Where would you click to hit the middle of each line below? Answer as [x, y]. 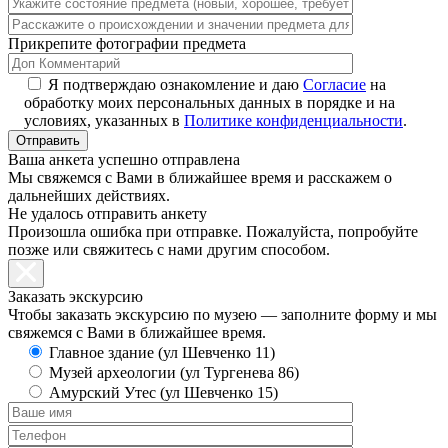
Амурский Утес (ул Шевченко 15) [163, 393]
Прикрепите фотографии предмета [127, 44]
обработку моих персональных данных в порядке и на [209, 103]
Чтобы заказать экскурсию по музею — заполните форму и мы [222, 315]
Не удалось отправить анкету [107, 214]
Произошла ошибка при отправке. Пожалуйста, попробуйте [213, 232]
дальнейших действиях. [89, 196]
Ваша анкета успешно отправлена [124, 160]
